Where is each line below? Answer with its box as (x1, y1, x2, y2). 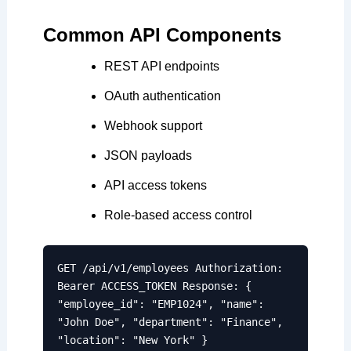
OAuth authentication (103, 89, 221, 103)
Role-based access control (103, 208, 252, 222)
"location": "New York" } (56, 333, 208, 346)
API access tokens (103, 178, 207, 192)
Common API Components (42, 24, 281, 45)
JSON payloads (103, 148, 192, 162)
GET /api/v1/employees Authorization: (56, 261, 283, 274)
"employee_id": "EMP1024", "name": (56, 297, 264, 310)
